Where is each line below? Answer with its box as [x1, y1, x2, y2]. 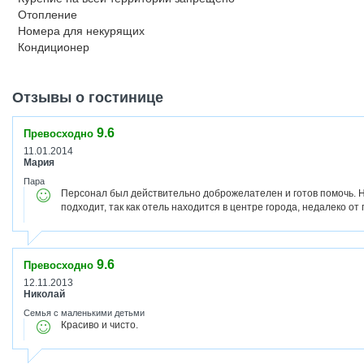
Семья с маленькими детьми [24, 308, 145, 318]
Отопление [18, 8, 77, 21]
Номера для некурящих [18, 24, 145, 37]
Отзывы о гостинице [12, 89, 163, 106]
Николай [24, 288, 65, 300]
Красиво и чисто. [61, 319, 138, 331]
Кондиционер [18, 41, 89, 54]
